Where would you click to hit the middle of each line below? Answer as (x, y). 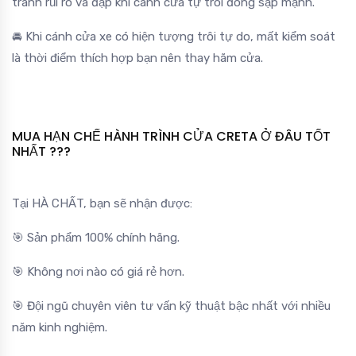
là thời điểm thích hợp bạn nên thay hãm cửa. (137, 58)
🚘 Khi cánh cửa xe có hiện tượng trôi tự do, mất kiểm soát (174, 36)
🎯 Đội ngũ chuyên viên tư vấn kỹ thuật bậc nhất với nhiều (171, 306)
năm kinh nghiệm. (60, 327)
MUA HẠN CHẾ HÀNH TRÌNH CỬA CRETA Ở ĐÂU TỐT (171, 136)
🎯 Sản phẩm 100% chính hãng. (96, 237)
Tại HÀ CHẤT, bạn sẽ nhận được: (102, 203)
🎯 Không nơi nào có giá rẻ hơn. (98, 271)
